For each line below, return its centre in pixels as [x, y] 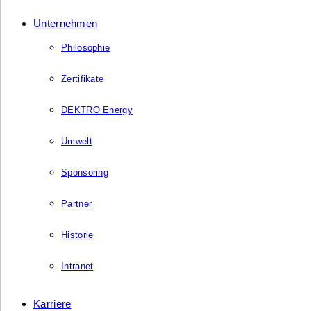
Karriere [52, 304]
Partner [77, 204]
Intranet [77, 266]
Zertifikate [83, 79]
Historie [77, 235]
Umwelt [77, 141]
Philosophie [86, 48]
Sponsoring [85, 173]
